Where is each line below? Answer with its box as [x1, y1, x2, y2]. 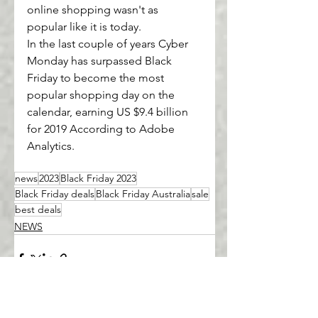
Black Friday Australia [96, 187, 190, 201]
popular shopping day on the [27, 88, 177, 102]
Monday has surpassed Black [27, 54, 175, 68]
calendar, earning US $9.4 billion [27, 105, 191, 119]
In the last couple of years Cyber [27, 37, 191, 51]
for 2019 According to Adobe [27, 122, 177, 136]
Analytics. [27, 139, 75, 153]
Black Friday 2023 [60, 172, 136, 185]
